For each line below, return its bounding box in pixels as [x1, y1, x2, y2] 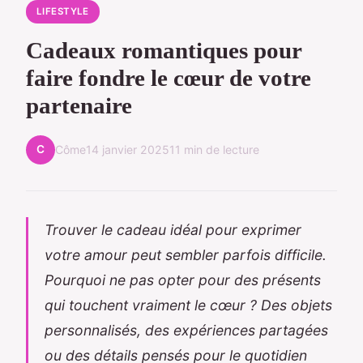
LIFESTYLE [36, 6, 89, 17]
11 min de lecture [169, 143, 259, 157]
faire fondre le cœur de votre [26, 64, 311, 91]
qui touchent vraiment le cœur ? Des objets [45, 296, 332, 314]
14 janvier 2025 [86, 143, 169, 157]
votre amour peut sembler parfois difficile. [45, 246, 327, 263]
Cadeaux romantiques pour [26, 36, 301, 63]
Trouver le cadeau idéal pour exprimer [45, 220, 301, 238]
